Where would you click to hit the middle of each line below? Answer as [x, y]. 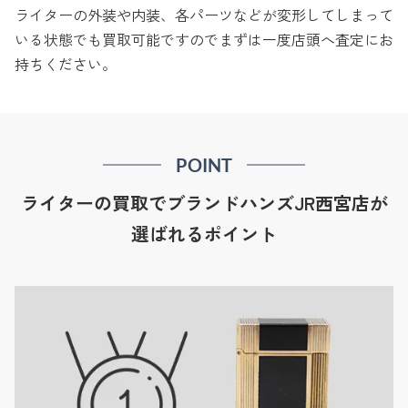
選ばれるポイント [204, 233]
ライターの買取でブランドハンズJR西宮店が [204, 202]
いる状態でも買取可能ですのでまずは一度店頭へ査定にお [204, 39]
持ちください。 [66, 63]
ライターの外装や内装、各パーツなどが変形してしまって [204, 14]
